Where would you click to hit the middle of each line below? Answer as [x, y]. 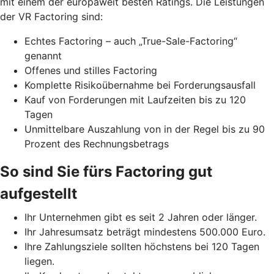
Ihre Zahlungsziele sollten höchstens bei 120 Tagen [142, 247]
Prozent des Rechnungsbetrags [97, 144]
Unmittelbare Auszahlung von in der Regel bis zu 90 [145, 129]
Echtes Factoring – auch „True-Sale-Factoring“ [131, 41]
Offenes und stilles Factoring [91, 71]
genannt [43, 56]
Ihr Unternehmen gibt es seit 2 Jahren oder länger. [141, 217]
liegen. [39, 261]
